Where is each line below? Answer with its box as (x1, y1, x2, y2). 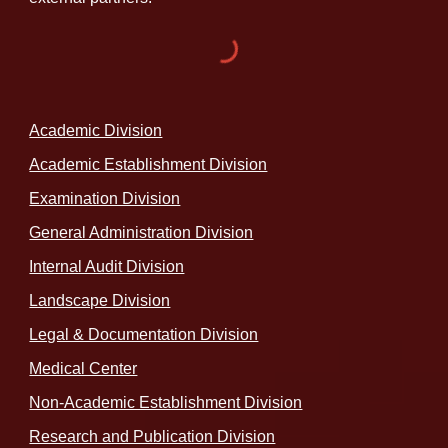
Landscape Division (29, 292, 171, 310)
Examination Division (29, 190, 181, 208)
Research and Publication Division (29, 428, 276, 446)
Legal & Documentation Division (29, 326, 259, 344)
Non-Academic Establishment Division (29, 394, 303, 412)
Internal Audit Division (29, 258, 185, 276)
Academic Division (29, 122, 163, 140)
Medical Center (29, 360, 138, 378)
